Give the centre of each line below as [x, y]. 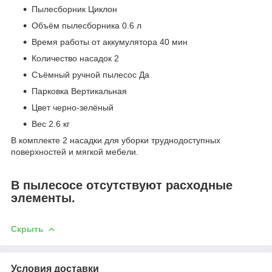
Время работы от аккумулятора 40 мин [110, 42]
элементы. [43, 198]
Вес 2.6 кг [51, 124]
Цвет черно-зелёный [73, 108]
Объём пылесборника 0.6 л [87, 26]
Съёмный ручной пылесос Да [90, 75]
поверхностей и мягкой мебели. [76, 152]
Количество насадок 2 [75, 59]
